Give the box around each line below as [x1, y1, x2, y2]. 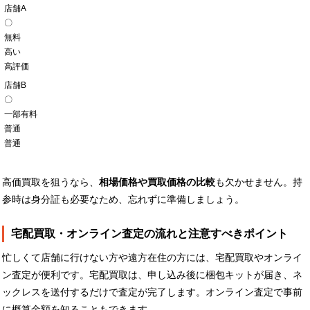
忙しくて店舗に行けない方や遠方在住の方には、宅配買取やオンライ [2, 251, 302, 263]
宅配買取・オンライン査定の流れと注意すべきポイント [11, 227, 288, 239]
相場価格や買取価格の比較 [99, 176, 215, 188]
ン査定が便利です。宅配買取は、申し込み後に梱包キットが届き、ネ [2, 268, 302, 280]
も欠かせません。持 [215, 176, 302, 188]
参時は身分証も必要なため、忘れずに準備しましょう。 [2, 193, 244, 205]
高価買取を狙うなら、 [2, 176, 99, 188]
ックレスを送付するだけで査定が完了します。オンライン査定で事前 [2, 286, 302, 298]
